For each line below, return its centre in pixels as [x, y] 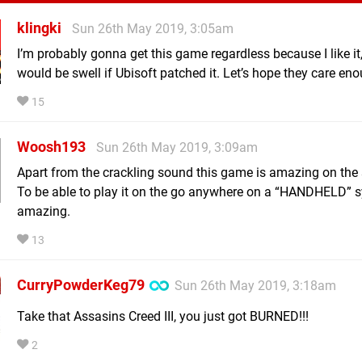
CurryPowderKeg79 [81, 284]
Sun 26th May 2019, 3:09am [177, 147]
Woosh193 [51, 146]
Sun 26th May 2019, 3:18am [255, 285]
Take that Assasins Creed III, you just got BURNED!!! [163, 316]
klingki [39, 27]
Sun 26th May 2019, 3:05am [153, 28]
